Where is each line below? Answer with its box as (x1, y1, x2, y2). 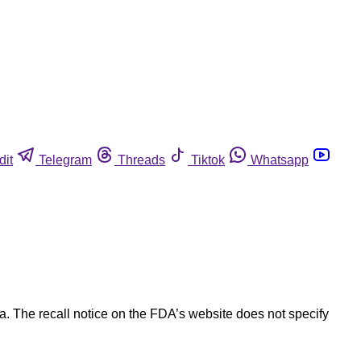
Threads (118, 152, 165, 167)
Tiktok (191, 152, 225, 167)
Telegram (39, 152, 92, 167)
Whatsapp (251, 152, 309, 167)
